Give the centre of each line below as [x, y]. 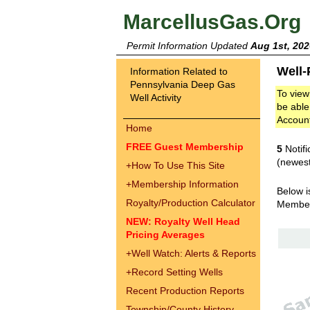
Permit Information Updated [189, 46]
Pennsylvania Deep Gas [183, 84]
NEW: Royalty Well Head [183, 221]
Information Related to [179, 71]
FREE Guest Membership [185, 147]
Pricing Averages [165, 235]
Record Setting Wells [177, 272]
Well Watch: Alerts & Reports [194, 253]
